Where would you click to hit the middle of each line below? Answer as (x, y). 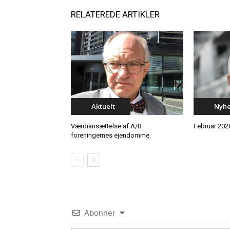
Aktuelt (103, 106)
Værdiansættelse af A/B (106, 126)
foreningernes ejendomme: (111, 135)
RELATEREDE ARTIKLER (115, 14)
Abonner (100, 213)
